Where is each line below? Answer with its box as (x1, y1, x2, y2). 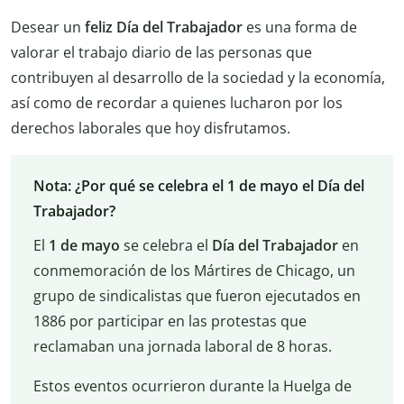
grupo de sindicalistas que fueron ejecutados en (32, 286, 361, 307)
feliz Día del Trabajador (85, 16, 246, 37)
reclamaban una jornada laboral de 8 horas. (32, 336, 332, 357)
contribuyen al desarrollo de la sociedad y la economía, (11, 67, 385, 87)
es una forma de (246, 16, 357, 37)
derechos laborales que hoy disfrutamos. (11, 117, 290, 138)
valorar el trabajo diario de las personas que (11, 41, 312, 62)
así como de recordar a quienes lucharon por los (11, 92, 343, 113)
